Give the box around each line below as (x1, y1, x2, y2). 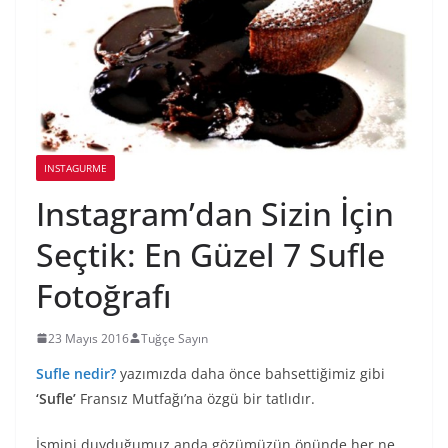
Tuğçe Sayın (141, 329, 208, 347)
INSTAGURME (44, 160, 107, 175)
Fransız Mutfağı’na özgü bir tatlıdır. (76, 388, 315, 408)
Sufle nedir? (36, 363, 116, 383)
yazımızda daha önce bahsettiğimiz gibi (116, 363, 385, 383)
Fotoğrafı (36, 273, 172, 317)
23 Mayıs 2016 (48, 329, 129, 347)
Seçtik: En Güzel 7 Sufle (36, 232, 385, 276)
